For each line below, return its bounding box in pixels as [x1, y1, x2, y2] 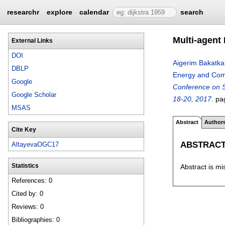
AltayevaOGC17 [12, 140, 59, 148]
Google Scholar [12, 91, 57, 99]
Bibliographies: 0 [12, 216, 60, 224]
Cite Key [11, 126, 36, 133]
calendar [79, 8, 109, 16]
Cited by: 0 [12, 190, 44, 198]
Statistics [11, 162, 39, 169]
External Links [11, 37, 53, 44]
